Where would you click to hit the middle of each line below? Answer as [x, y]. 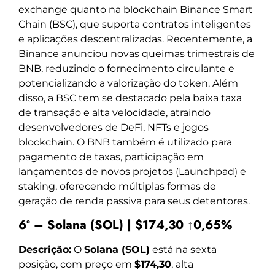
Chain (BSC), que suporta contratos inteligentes [135, 25]
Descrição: [45, 249]
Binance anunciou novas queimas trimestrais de [137, 54]
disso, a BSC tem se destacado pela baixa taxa [130, 98]
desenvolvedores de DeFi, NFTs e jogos [114, 128]
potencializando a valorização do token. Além [128, 83]
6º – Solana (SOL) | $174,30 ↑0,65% [125, 225]
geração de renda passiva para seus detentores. [134, 201]
